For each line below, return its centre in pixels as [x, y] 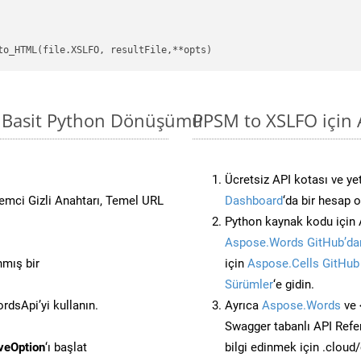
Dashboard [254, 200]
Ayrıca [243, 305]
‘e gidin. [294, 284]
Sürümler [249, 284]
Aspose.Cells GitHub [303, 263]
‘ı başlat [66, 347]
